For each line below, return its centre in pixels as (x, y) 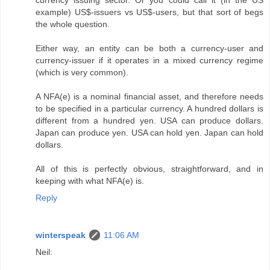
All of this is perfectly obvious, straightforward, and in (149, 169)
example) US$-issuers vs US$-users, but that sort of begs (149, 12)
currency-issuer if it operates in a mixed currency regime (149, 61)
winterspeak (61, 235)
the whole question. (73, 24)
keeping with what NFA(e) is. (90, 181)
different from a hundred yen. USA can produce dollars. (149, 121)
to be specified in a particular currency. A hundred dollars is (149, 109)
